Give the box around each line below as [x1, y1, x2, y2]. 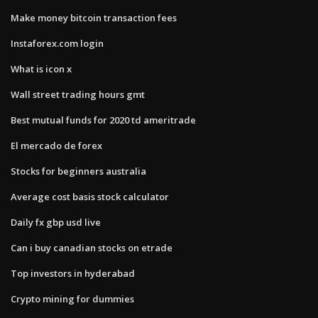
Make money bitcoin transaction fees [11, 11, 177, 24]
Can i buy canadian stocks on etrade [11, 241, 172, 254]
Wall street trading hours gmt [11, 87, 145, 101]
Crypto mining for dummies [11, 292, 134, 305]
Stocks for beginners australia [11, 164, 146, 177]
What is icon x [11, 62, 72, 75]
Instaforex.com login [11, 36, 104, 50]
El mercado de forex [11, 138, 102, 152]
